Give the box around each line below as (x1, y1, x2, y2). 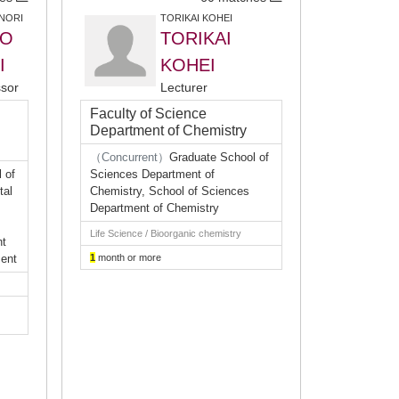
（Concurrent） (90, 151, 169, 164)
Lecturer (160, 80, 208, 94)
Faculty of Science (90, 106, 207, 121)
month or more (95, 252, 161, 263)
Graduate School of (169, 151, 269, 164)
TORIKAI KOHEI (160, 12, 232, 23)
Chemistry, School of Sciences (90, 184, 249, 198)
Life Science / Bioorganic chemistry (90, 228, 241, 239)
